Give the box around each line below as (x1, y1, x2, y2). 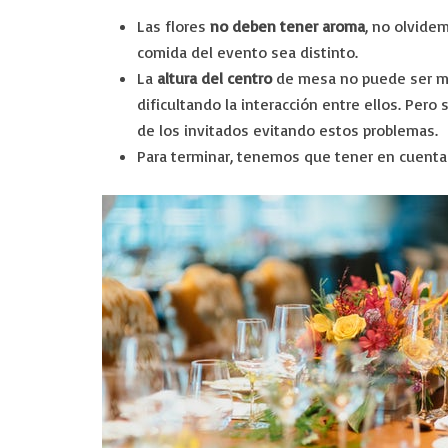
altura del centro (157, 68, 272, 88)
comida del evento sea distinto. (137, 42, 358, 62)
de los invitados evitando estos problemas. (137, 120, 438, 140)
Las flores (137, 16, 210, 36)
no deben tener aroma (210, 16, 365, 36)
